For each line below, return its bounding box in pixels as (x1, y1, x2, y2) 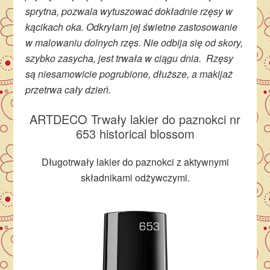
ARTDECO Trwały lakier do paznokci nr (30, 110, 240, 128)
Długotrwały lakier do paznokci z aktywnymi (41, 154, 229, 169)
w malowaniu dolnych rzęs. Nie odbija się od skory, (25, 35, 243, 49)
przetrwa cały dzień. (25, 82, 111, 96)
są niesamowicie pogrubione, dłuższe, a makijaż (25, 66, 233, 81)
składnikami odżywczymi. (80, 170, 190, 184)
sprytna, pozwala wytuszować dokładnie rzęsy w (25, 4, 233, 18)
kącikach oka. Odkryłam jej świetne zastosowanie (25, 19, 238, 34)
